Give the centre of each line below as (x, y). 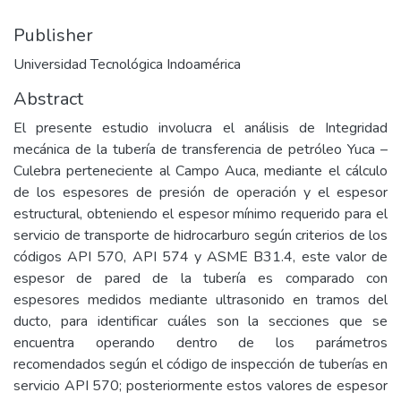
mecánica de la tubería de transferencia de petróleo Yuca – (200, 149)
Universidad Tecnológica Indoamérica (127, 64)
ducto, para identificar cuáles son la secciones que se (200, 321)
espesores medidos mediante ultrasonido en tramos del (200, 300)
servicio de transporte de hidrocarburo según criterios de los (200, 235)
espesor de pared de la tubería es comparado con (200, 278)
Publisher (53, 35)
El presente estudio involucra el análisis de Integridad (200, 128)
